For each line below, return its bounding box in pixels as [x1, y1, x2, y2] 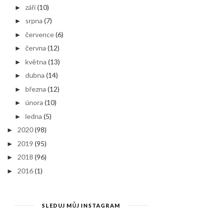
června [25, 44, 47, 52]
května [25, 57, 47, 66]
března [25, 84, 47, 93]
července [25, 30, 55, 39]
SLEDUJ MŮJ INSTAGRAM [41, 202, 120, 209]
